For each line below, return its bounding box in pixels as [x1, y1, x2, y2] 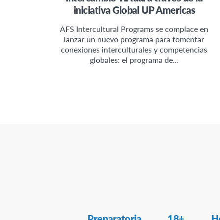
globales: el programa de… [89, 54, 179, 66]
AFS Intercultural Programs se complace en [60, 23, 209, 35]
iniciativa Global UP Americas [73, 3, 195, 17]
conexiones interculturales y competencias [61, 44, 208, 55]
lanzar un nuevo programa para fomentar [64, 33, 205, 45]
